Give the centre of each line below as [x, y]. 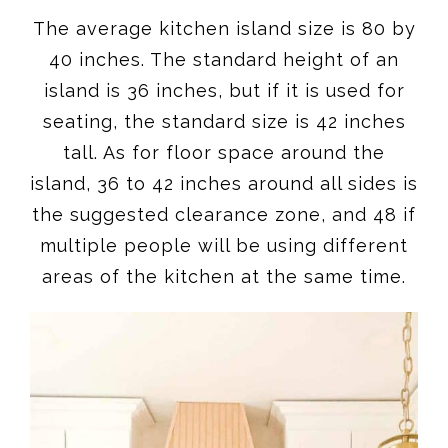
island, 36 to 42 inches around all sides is [224, 183]
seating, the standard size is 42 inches [224, 121]
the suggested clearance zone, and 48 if [224, 214]
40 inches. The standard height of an [224, 59]
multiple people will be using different [224, 245]
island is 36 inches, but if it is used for [224, 90]
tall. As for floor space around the [224, 152]
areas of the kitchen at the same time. [224, 276]
